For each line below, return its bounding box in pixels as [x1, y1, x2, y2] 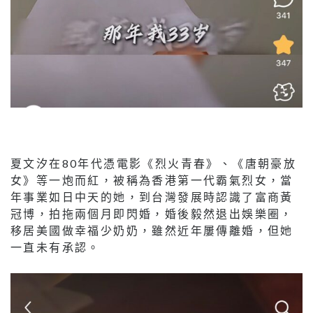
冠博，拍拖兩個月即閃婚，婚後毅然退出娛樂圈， [10, 206, 293, 220]
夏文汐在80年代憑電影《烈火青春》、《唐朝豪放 [10, 156, 297, 170]
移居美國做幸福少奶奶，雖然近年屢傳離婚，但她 [10, 223, 293, 237]
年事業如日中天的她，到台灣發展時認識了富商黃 [10, 189, 293, 203]
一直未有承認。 [10, 240, 101, 254]
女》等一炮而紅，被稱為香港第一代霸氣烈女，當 [10, 173, 293, 187]
